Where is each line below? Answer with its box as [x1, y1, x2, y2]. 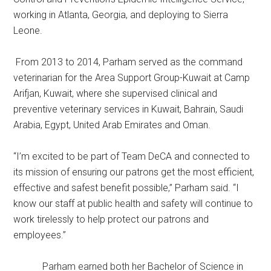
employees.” [13, 229, 67, 241]
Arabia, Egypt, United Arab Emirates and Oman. [13, 119, 211, 131]
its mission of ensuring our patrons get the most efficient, [13, 166, 255, 178]
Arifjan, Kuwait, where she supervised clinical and [13, 87, 218, 99]
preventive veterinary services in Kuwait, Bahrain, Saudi [13, 103, 244, 115]
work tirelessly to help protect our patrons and [13, 213, 209, 225]
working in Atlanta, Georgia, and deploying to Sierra [13, 8, 229, 21]
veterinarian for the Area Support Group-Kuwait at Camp [13, 71, 250, 83]
